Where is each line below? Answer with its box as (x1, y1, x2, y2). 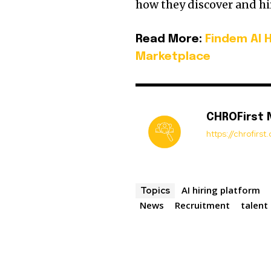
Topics (140, 184, 171, 197)
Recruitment (175, 199, 230, 212)
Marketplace (135, 51, 211, 63)
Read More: (135, 33, 206, 45)
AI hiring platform (181, 184, 261, 197)
